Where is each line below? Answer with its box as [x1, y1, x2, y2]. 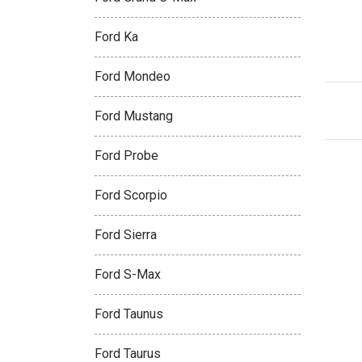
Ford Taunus [95, 306, 163, 322]
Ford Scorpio [95, 187, 167, 203]
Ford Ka [95, 29, 138, 44]
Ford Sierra [95, 227, 157, 242]
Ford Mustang [95, 108, 173, 124]
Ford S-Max [95, 267, 161, 282]
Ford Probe [95, 148, 158, 163]
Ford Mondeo [95, 69, 170, 84]
